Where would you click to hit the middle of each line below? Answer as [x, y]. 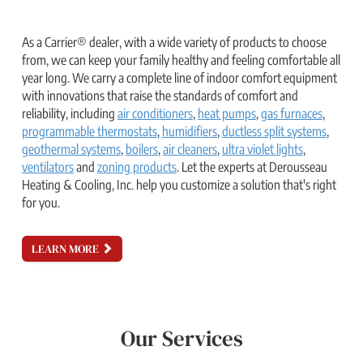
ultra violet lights [262, 149]
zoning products [137, 167]
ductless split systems [274, 131]
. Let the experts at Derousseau [252, 167]
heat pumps [226, 113]
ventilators [47, 167]
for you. [41, 203]
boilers [141, 149]
